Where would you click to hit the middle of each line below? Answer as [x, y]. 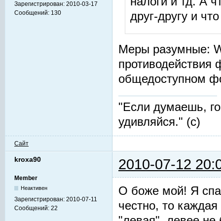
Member [26, 178]
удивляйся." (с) [159, 122]
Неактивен [34, 188]
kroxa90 [28, 159]
